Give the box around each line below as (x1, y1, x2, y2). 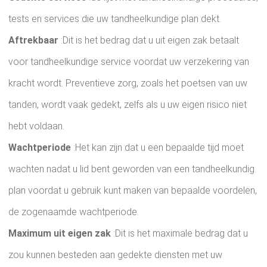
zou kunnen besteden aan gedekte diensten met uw (8, 249, 222, 260)
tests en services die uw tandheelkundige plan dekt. (8, 13, 221, 24)
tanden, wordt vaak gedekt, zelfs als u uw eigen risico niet (8, 99, 247, 110)
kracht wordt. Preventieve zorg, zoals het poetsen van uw (8, 77, 247, 89)
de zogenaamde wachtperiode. (8, 206, 139, 218)
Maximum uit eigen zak (8, 228, 111, 239)
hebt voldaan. (8, 120, 64, 132)
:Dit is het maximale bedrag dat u (111, 228, 248, 239)
